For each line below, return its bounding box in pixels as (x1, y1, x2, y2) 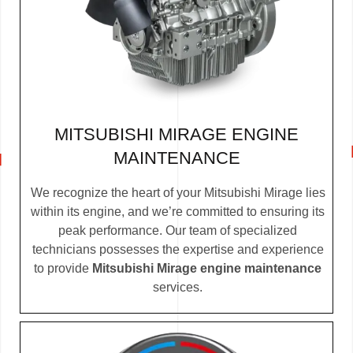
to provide (34, 261, 92, 275)
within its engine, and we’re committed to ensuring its (31, 204, 325, 218)
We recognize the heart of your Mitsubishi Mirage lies (30, 185, 325, 199)
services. (153, 280, 203, 294)
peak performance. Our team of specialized (58, 223, 297, 237)
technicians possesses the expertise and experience (32, 242, 324, 256)
